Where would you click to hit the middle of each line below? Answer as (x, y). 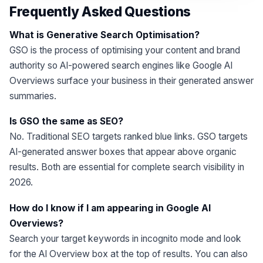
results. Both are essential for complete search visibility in (127, 167)
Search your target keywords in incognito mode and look (125, 238)
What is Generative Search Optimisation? (104, 35)
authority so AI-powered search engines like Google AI (121, 66)
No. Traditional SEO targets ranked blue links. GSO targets (129, 137)
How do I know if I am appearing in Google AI (110, 208)
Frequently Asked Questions (100, 11)
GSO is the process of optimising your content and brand (125, 50)
